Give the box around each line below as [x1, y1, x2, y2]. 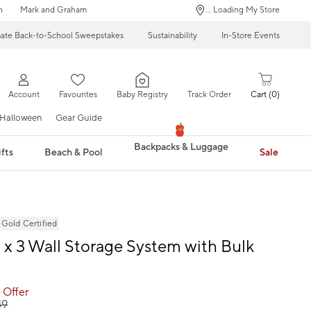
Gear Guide [56, 112, 102, 124]
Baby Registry [116, 90, 168, 101]
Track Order [187, 90, 231, 101]
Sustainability [148, 30, 197, 41]
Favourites [58, 90, 97, 101]
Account [8, 90, 40, 101]
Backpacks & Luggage [133, 141, 228, 154]
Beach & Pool [44, 146, 103, 159]
